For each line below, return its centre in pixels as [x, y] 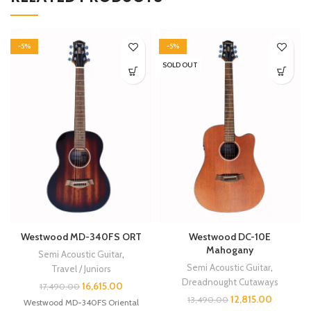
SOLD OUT [180, 65]
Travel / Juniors [81, 268]
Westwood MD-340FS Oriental [81, 302]
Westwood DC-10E [230, 236]
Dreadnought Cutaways [230, 281]
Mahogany [230, 250]
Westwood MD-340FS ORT [81, 236]
